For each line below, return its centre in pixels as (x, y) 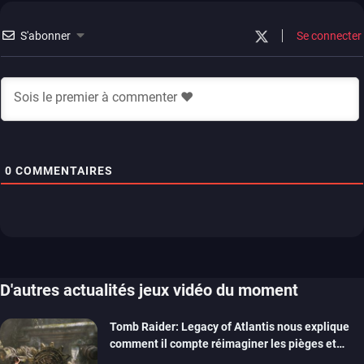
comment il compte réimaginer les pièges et (223, 343)
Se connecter (328, 35)
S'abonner (45, 35)
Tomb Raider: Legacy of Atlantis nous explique (230, 326)
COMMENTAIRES (63, 170)
